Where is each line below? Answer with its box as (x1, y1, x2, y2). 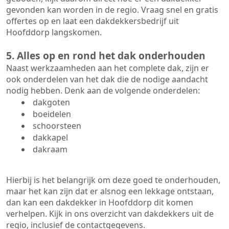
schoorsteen (31, 120, 81, 131)
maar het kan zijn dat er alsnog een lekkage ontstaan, (6, 186, 214, 197)
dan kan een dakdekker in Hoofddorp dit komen (6, 197, 193, 208)
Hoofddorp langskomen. (6, 27, 102, 38)
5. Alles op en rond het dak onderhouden (6, 49, 205, 62)
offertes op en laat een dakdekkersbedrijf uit (6, 15, 179, 27)
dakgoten (31, 97, 70, 108)
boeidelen (31, 108, 71, 120)
